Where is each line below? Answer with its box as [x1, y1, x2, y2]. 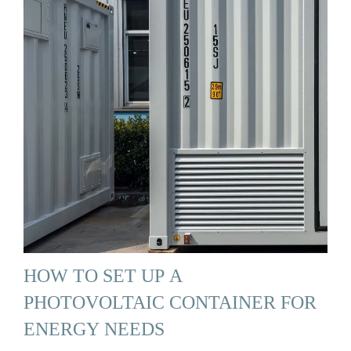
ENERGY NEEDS [24, 318, 165, 340]
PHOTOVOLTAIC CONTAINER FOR [24, 291, 317, 313]
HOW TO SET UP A [24, 265, 183, 287]
